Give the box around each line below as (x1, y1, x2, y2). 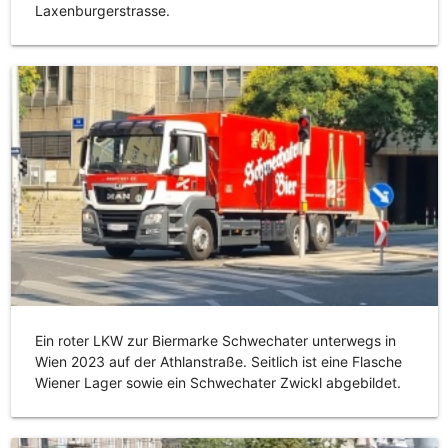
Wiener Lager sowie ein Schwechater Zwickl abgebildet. (34, 374, 401, 392)
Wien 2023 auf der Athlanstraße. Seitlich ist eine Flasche (34, 353, 402, 371)
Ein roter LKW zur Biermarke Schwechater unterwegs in (34, 332, 396, 350)
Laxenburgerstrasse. (34, 2, 170, 20)
